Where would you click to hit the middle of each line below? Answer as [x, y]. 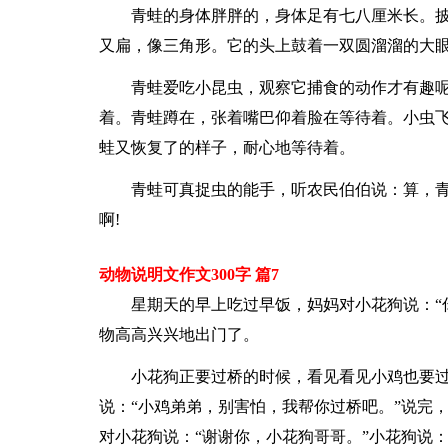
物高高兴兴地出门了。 [178, 334]
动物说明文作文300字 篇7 [188, 274]
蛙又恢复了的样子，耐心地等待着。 [226, 147]
